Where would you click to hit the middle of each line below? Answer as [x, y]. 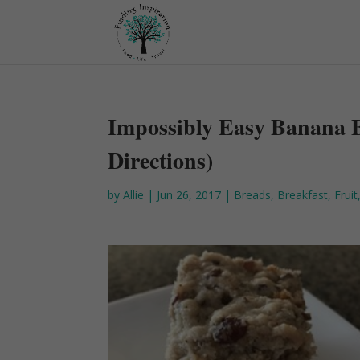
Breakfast [303, 195]
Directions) [161, 160]
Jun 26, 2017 [189, 195]
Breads [253, 195]
